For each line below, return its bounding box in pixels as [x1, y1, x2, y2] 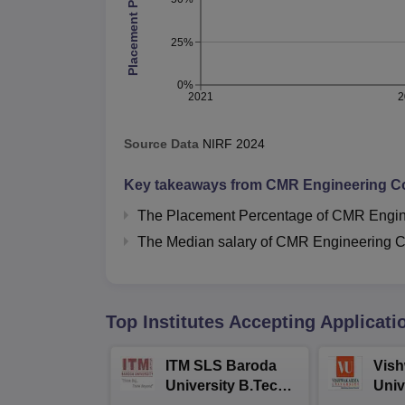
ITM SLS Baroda [165, 357, 277, 373]
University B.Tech [165, 377, 287, 393]
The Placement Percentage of [137, 207, 332, 223]
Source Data [124, 136, 199, 151]
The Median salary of [137, 233, 276, 250]
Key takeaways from [124, 176, 266, 193]
